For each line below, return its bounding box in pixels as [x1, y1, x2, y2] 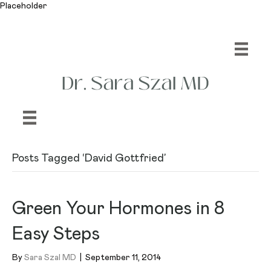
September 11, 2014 [85, 253, 161, 262]
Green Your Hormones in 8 [12, 199, 224, 218]
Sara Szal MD [24, 253, 76, 262]
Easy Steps [12, 224, 100, 243]
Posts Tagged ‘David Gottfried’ [12, 152, 166, 164]
